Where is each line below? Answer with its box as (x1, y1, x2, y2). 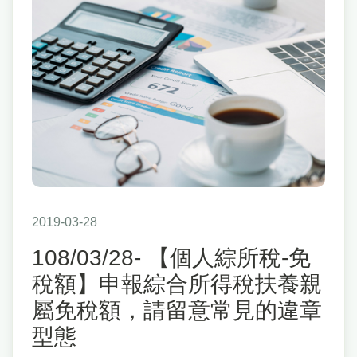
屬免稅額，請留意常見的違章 (32, 298, 322, 324)
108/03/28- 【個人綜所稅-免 (32, 245, 311, 271)
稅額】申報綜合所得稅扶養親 (32, 272, 322, 297)
